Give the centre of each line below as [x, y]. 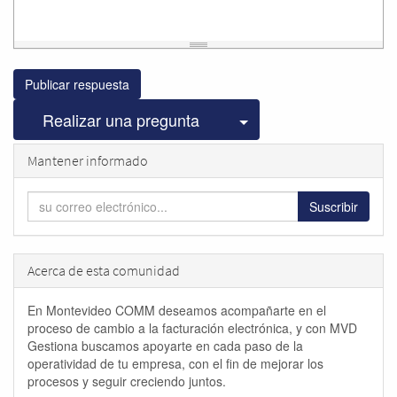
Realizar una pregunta [121, 120]
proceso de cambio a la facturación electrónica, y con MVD [192, 327]
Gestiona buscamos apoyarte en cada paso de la [165, 345]
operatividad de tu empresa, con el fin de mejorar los [175, 363]
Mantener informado [88, 160]
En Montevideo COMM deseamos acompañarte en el [177, 310]
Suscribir [334, 206]
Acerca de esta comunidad [104, 270]
